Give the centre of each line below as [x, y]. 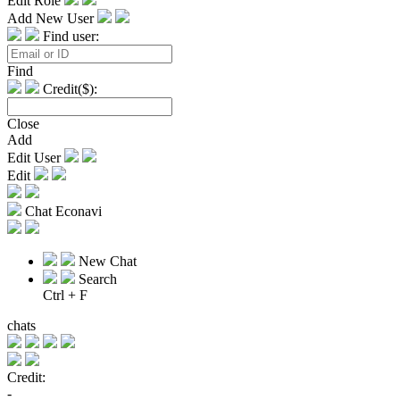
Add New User [52, 19]
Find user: [71, 37]
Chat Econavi [63, 212]
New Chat [108, 262]
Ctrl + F [65, 296]
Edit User [36, 158]
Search [98, 279]
